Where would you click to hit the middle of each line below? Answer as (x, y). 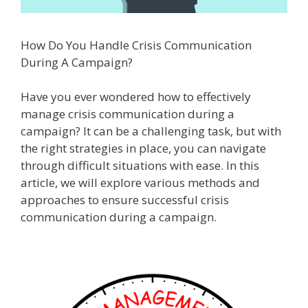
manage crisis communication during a (128, 114)
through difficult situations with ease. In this (140, 165)
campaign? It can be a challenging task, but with (151, 131)
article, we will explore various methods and (140, 183)
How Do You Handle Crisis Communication (136, 45)
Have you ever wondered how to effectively (136, 97)
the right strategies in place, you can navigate (143, 148)
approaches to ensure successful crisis (125, 200)
